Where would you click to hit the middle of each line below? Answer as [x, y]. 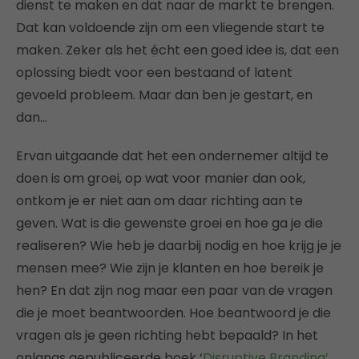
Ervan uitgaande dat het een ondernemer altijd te [172, 156]
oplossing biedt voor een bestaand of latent [154, 73]
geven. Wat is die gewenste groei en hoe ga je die [169, 223]
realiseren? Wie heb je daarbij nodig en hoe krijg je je [179, 246]
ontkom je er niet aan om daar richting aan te [159, 201]
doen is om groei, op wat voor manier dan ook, [161, 178]
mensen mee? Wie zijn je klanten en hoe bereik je [170, 268]
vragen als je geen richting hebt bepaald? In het [167, 335]
